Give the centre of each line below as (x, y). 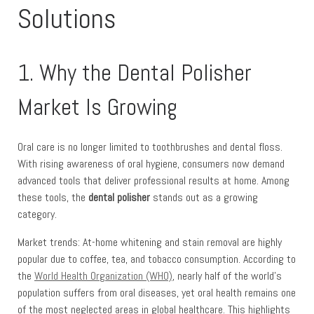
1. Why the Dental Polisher (135, 73)
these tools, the (53, 197)
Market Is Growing (97, 107)
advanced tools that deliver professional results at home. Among (153, 180)
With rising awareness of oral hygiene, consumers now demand (151, 163)
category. (37, 214)
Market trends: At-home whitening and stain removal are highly (150, 242)
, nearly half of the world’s (227, 275)
